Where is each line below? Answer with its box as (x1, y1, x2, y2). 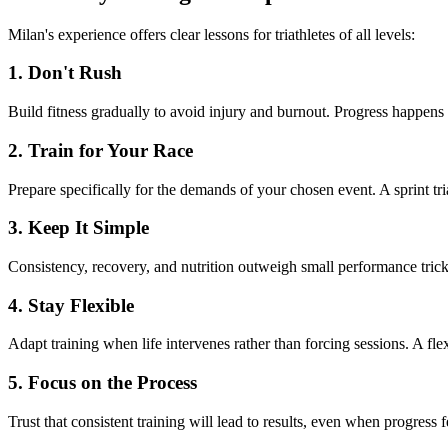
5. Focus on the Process (8, 372, 197, 394)
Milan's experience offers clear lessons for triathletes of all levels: (8, 25, 415, 43)
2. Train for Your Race (8, 139, 193, 161)
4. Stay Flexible (8, 294, 134, 316)
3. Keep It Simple (8, 217, 149, 239)
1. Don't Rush (8, 62, 122, 84)
